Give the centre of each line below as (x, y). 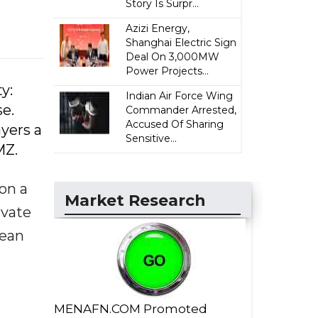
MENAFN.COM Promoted (131, 309)
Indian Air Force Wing (180, 96)
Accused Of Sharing (175, 124)
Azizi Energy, (158, 28)
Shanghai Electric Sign (181, 43)
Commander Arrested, (181, 110)
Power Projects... (168, 71)
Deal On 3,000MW (173, 57)
